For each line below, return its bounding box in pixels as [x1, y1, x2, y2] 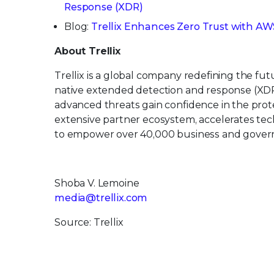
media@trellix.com [54, 192, 148, 204]
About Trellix [54, 45, 120, 57]
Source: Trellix [54, 217, 124, 229]
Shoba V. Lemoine [54, 177, 139, 190]
